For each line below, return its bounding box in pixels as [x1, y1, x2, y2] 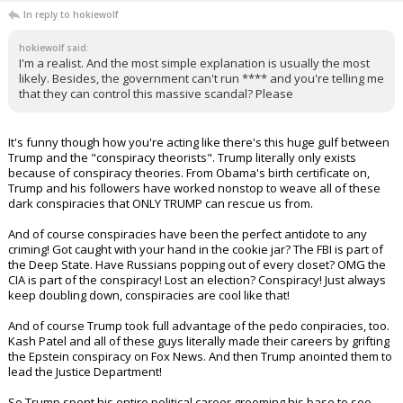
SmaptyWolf [36, 23, 112, 40]
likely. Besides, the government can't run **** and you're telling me [19, 116, 384, 132]
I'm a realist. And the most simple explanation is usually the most [19, 101, 370, 117]
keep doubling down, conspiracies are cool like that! [8, 333, 290, 349]
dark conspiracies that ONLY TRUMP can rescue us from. [8, 241, 313, 257]
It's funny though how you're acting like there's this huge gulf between [8, 180, 390, 196]
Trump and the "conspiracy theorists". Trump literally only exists [8, 195, 356, 211]
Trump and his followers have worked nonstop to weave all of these [8, 226, 381, 242]
